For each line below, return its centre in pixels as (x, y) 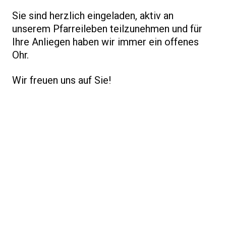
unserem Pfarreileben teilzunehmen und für (107, 29)
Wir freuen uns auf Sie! (62, 80)
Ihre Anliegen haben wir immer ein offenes (105, 42)
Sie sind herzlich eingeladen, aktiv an (93, 16)
